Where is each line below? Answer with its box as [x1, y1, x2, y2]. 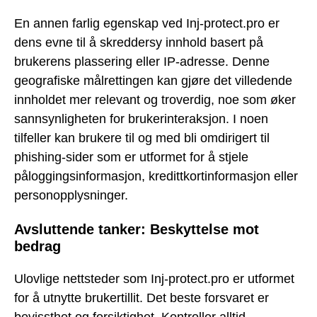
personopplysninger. [14, 188, 128, 203]
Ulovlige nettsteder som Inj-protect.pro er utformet [14, 272, 294, 287]
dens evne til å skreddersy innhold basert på [14, 35, 263, 50]
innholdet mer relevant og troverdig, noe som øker [14, 93, 296, 108]
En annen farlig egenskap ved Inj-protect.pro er [14, 16, 279, 31]
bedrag [14, 238, 61, 254]
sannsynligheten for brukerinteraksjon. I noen [14, 112, 268, 127]
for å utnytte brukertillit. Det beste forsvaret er [14, 291, 269, 306]
